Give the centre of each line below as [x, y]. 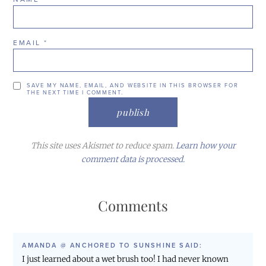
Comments [133, 206]
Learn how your [205, 146]
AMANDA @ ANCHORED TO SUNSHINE [99, 246]
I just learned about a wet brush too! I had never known [126, 259]
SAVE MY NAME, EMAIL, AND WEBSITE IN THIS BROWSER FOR [133, 85]
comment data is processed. [133, 160]
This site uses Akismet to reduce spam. [103, 146]
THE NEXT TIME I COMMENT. [75, 92]
